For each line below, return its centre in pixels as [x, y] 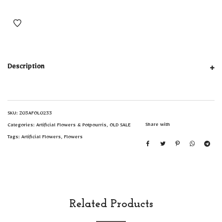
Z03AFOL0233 [36, 114]
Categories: [22, 126]
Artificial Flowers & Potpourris [71, 126]
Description [26, 68]
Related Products [111, 204]
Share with [158, 126]
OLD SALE [120, 126]
